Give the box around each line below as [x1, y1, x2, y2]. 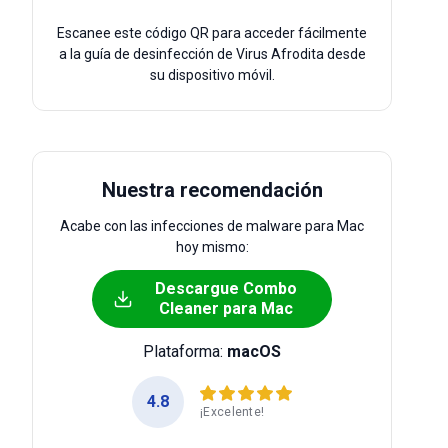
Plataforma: [143, 342, 227, 361]
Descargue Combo [155, 279, 297, 298]
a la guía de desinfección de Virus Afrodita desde [58, 46, 366, 62]
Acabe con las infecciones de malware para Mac [60, 218, 364, 234]
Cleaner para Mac [159, 299, 293, 318]
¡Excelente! [200, 404, 265, 419]
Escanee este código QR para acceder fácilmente [57, 25, 367, 41]
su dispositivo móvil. [149, 67, 275, 83]
